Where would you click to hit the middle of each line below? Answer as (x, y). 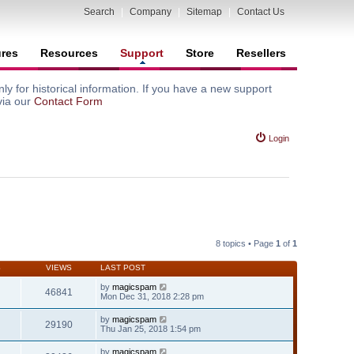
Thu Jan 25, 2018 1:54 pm (151, 328)
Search (99, 12)
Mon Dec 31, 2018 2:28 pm (152, 296)
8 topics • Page (246, 243)
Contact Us (261, 12)
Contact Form (68, 101)
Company (151, 12)
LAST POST (123, 267)
